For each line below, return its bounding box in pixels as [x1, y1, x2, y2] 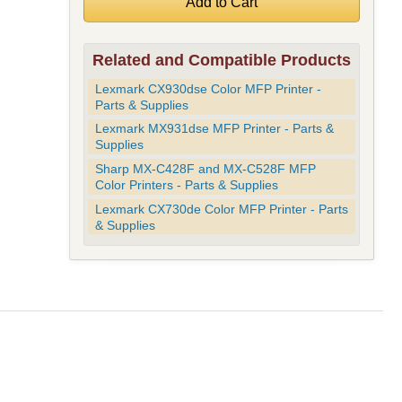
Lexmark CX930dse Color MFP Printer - [94, 81, 321, 96]
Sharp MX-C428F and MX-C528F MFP [94, 161, 316, 176]
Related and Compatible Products [92, 51, 351, 69]
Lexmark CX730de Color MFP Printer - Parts [94, 201, 348, 216]
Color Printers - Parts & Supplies [94, 177, 278, 192]
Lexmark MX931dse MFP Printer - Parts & [94, 121, 334, 136]
